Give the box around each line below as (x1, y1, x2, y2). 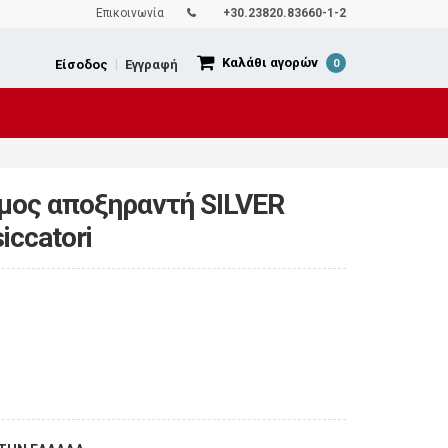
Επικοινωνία (96, 6, 164, 20)
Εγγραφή (125, 57, 178, 72)
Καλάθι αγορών (222, 55, 318, 70)
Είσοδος (55, 57, 108, 72)
